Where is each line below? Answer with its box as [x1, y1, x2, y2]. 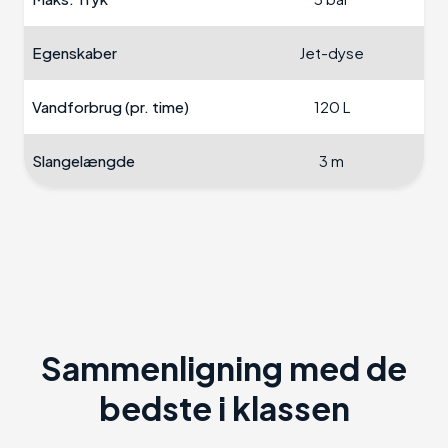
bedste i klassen [98, 388, 350, 429]
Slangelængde [32, 151, 135, 171]
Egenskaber [32, 43, 117, 63]
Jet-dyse [299, 43, 364, 63]
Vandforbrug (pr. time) [32, 97, 189, 117]
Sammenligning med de [41, 348, 407, 389]
